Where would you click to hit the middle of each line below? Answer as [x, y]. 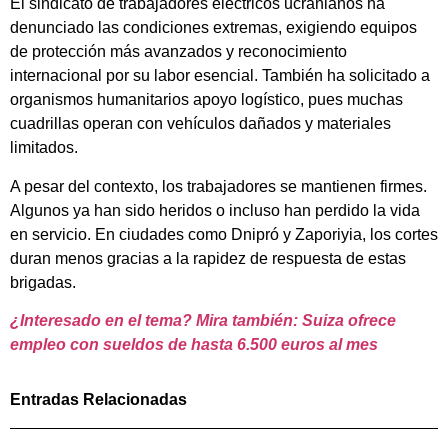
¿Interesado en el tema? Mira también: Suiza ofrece [203, 321]
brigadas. [43, 282]
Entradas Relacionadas [98, 399]
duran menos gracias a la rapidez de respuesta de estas [208, 258]
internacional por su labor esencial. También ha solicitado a [220, 76]
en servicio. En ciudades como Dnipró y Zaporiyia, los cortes [224, 234]
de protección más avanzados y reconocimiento [178, 52]
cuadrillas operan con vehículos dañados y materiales [200, 124]
